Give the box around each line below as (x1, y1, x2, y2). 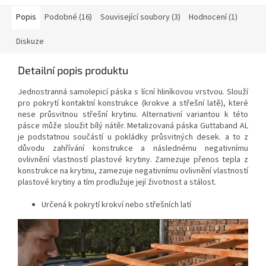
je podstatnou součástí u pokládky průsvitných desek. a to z (18, 131, 248, 144)
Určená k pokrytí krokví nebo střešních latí (42, 199, 191, 211)
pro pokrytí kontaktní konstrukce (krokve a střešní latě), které (18, 97, 248, 110)
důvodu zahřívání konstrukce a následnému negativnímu (18, 142, 248, 155)
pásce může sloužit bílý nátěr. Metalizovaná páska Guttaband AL (18, 120, 248, 132)
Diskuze (16, 36, 44, 48)
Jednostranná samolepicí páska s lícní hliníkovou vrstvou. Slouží (18, 86, 248, 99)
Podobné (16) (45, 11, 92, 24)
